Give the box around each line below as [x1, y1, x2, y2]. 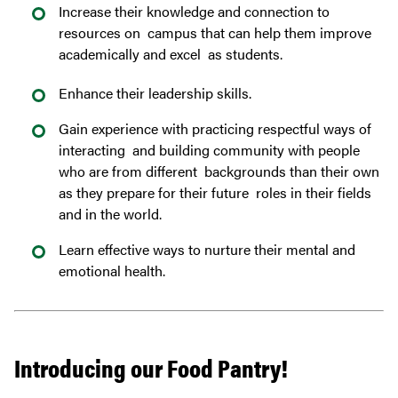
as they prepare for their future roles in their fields [59, 182, 371, 203]
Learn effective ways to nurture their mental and [59, 239, 355, 260]
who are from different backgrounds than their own [59, 161, 379, 182]
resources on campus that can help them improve [59, 22, 371, 44]
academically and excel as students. [59, 44, 286, 65]
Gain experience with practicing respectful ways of [59, 118, 371, 139]
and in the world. [59, 203, 165, 225]
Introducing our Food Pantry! [14, 349, 288, 386]
